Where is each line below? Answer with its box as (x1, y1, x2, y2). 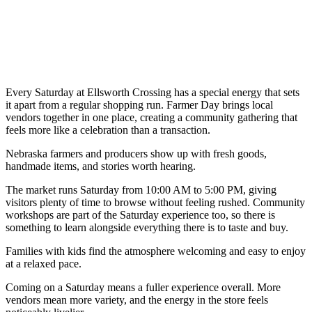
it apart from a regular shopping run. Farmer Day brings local (6, 98, 273, 111)
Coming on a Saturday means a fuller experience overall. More (6, 281, 281, 293)
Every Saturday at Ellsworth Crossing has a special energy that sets (6, 86, 299, 98)
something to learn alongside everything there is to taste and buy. (6, 221, 288, 233)
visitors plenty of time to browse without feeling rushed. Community (6, 196, 305, 208)
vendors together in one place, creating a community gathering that (6, 111, 297, 123)
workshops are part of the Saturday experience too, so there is (6, 208, 275, 221)
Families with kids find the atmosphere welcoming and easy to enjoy (6, 244, 306, 257)
